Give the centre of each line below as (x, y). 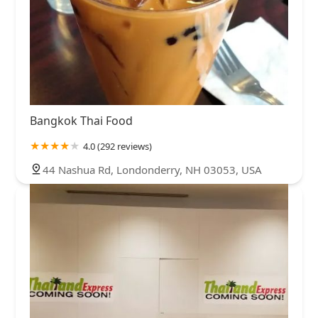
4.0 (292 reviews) (117, 147)
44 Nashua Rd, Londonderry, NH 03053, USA (152, 170)
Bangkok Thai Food (81, 121)
